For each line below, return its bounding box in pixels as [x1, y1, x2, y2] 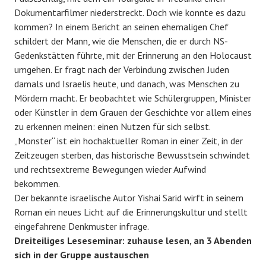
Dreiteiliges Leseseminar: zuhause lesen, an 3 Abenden [14, 234, 252, 246]
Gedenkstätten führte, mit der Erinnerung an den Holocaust [14, 49, 252, 61]
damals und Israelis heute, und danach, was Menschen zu [14, 77, 239, 90]
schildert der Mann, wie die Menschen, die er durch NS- [14, 34, 228, 47]
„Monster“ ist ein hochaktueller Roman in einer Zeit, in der [14, 134, 243, 147]
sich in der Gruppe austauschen [14, 248, 149, 261]
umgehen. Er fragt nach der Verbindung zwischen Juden [14, 63, 229, 75]
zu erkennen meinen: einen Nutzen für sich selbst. [14, 120, 211, 132]
